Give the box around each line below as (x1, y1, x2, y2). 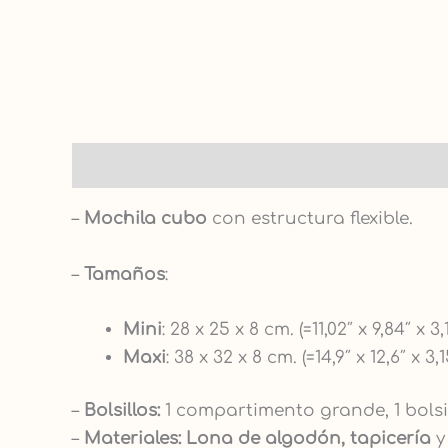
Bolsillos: (84, 401, 160, 421)
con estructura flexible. (212, 209, 413, 229)
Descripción (72, 155, 178, 175)
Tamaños (84, 264, 165, 284)
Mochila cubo (84, 209, 212, 229)
